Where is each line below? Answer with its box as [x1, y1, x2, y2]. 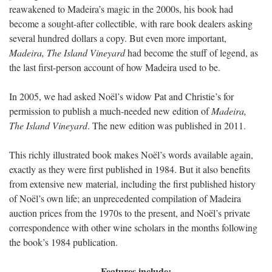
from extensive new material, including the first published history [9, 177, 256, 190]
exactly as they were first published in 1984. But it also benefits [9, 162, 250, 175]
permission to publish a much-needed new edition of [9, 104, 211, 117]
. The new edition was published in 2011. [87, 118, 246, 132]
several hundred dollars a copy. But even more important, [9, 31, 226, 44]
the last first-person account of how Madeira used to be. [9, 60, 220, 73]
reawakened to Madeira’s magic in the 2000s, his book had [9, 2, 233, 15]
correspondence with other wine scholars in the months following [9, 220, 257, 234]
